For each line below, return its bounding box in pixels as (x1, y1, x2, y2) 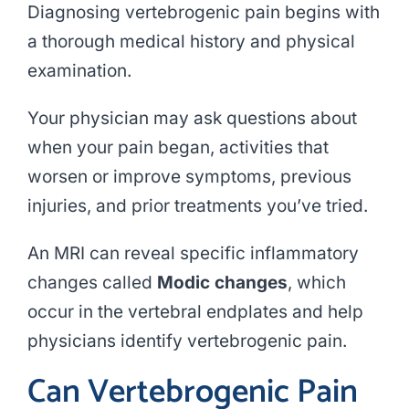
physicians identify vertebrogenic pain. (26, 330, 347, 352)
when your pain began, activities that (26, 137, 329, 159)
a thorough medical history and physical (26, 31, 355, 53)
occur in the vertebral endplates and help (26, 301, 363, 323)
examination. (26, 60, 131, 82)
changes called (26, 272, 157, 294)
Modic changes (156, 272, 288, 294)
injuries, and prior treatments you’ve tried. (26, 195, 368, 217)
